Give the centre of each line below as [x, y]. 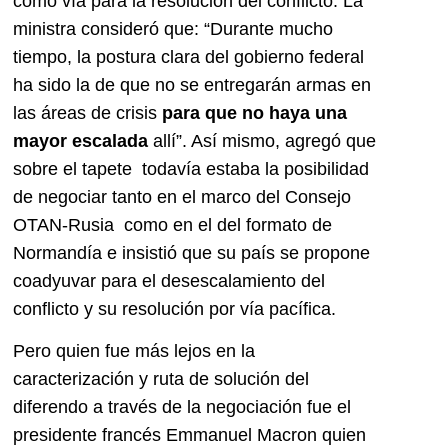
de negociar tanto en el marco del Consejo [182, 196]
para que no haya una [254, 112]
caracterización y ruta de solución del [161, 379]
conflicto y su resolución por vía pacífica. [174, 308]
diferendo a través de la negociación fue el [182, 407]
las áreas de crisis [87, 112]
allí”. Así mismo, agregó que [262, 140]
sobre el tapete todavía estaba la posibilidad [191, 168]
